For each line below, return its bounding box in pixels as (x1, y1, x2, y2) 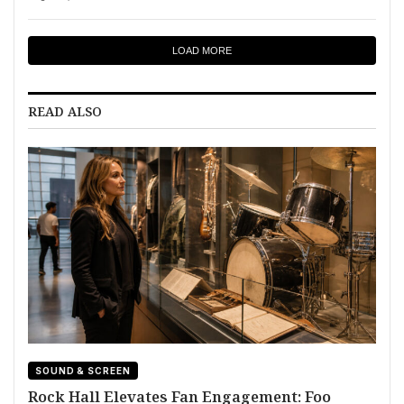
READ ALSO (28, 102, 102, 120)
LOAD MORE (172, 44, 232, 56)
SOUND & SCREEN (35, 364, 131, 376)
